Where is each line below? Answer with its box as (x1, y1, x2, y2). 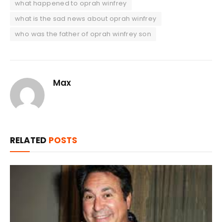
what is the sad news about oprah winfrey (15, 13, 157, 23)
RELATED (10, 134, 49, 146)
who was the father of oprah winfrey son (15, 29, 152, 39)
